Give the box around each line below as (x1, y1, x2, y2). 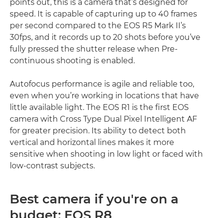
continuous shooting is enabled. (10, 55, 135, 65)
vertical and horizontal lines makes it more (10, 137, 174, 147)
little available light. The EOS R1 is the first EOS (10, 102, 189, 112)
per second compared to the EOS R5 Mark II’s (10, 20, 186, 30)
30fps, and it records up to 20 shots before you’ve (10, 32, 200, 42)
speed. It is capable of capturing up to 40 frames (10, 9, 197, 18)
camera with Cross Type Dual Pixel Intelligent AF (10, 114, 197, 124)
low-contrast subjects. (10, 161, 95, 170)
